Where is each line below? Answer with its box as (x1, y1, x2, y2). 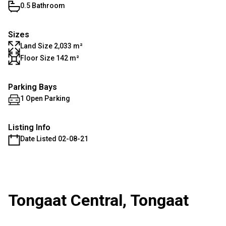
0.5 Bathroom (20, 2, 65, 10)
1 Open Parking (20, 94, 70, 102)
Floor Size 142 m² (20, 54, 79, 62)
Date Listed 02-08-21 (20, 135, 88, 143)
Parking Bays (8, 82, 57, 92)
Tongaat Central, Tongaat (8, 191, 189, 210)
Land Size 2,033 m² (20, 42, 83, 50)
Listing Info (8, 123, 50, 132)
